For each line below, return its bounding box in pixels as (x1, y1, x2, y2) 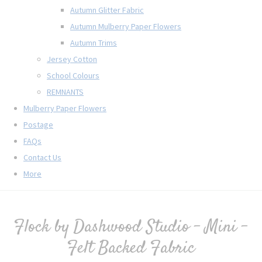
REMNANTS (47, 86, 84, 97)
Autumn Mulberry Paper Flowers (70, 20, 181, 32)
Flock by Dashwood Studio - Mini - (14, 214, 248, 240)
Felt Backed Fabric (67, 235, 195, 261)
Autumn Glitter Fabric (70, 4, 144, 15)
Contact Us (23, 151, 61, 163)
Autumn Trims (70, 37, 117, 48)
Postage (23, 119, 53, 130)
